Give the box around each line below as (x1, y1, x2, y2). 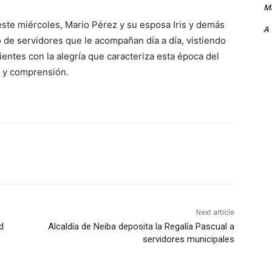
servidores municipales (142, 234, 234, 245)
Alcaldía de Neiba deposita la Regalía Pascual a (47, 221, 234, 233)
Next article (195, 208, 234, 217)
